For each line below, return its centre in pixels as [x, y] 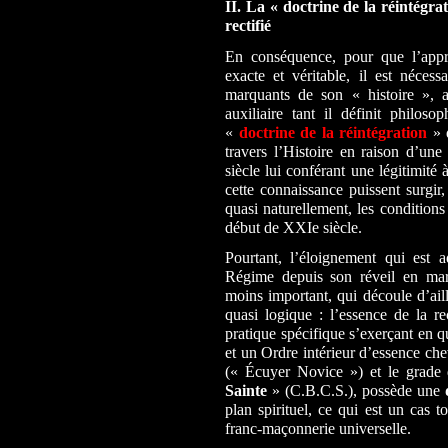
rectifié [248, 26]
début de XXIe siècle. [293, 227]
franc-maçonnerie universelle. [318, 428]
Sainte [246, 390]
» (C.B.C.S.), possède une [356, 390]
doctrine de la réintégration [333, 132]
